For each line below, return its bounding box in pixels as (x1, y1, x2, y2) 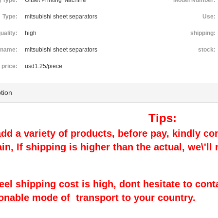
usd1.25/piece (25, 63, 63, 70)
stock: (198, 46, 216, 53)
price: (1, 63, 18, 70)
